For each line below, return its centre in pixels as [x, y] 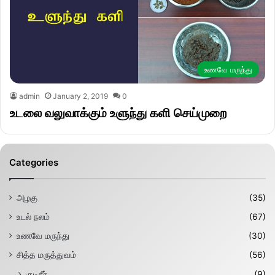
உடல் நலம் [33, 217]
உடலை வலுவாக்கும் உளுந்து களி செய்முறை [118, 113]
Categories [34, 163]
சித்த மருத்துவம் [46, 255]
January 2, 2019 [80, 96]
